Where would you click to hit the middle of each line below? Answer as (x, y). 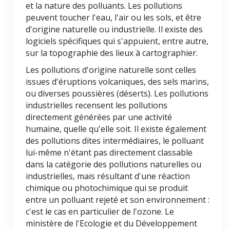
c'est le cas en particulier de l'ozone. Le (100, 212)
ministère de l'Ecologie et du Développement (111, 223)
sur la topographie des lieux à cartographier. (112, 53)
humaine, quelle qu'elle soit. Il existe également (116, 129)
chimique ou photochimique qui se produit (107, 188)
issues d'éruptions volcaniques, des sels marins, (117, 82)
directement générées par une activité (99, 117)
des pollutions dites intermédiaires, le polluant (115, 141)
